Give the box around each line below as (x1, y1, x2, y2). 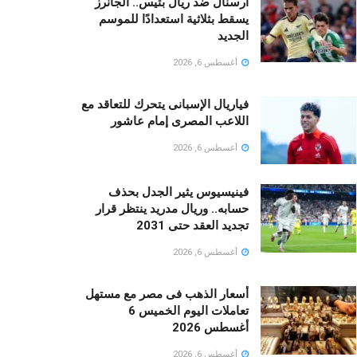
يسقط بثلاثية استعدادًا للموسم (99, 11, 249, 26)
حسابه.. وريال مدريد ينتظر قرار (96, 202, 249, 217)
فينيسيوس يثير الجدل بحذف (108, 185, 249, 200)
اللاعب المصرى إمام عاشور (111, 113, 249, 128)
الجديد (218, 28, 249, 43)
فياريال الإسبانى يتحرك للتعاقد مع (81, 96, 249, 112)
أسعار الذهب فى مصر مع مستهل (85, 287, 249, 302)
